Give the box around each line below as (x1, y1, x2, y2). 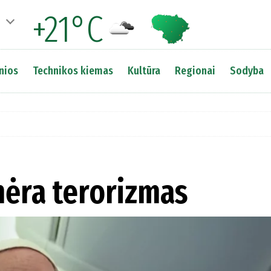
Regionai (174, 64, 215, 77)
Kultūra (127, 64, 160, 77)
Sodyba (229, 64, 264, 77)
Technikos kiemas (32, 64, 113, 77)
